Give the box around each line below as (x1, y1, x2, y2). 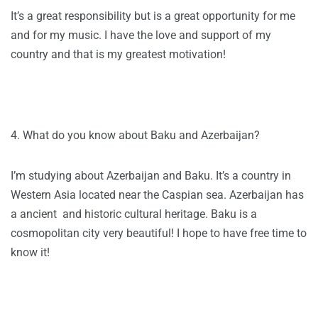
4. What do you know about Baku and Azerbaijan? (11, 128, 260, 143)
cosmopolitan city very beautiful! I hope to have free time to (11, 226, 307, 241)
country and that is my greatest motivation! (11, 48, 226, 62)
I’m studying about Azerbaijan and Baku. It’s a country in (11, 169, 291, 183)
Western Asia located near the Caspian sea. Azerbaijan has (11, 188, 304, 202)
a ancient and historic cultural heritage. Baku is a (11, 207, 257, 221)
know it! (11, 246, 50, 260)
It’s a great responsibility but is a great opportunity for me (11, 9, 295, 23)
